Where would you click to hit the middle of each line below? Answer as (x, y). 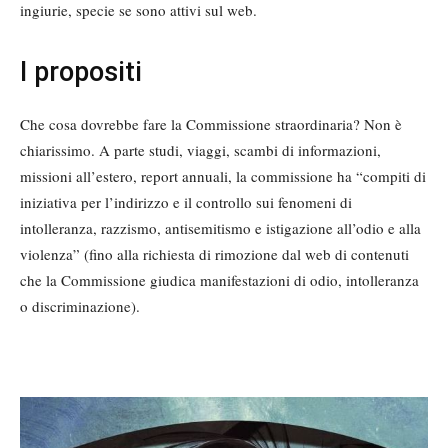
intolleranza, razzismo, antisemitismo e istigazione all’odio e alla (220, 228)
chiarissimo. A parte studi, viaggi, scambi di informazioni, (200, 150)
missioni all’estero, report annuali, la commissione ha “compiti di (223, 176)
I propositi (81, 72)
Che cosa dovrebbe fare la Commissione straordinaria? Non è (211, 124)
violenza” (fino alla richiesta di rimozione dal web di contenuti (214, 254)
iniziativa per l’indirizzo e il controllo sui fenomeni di (186, 202)
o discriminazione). (80, 306)
